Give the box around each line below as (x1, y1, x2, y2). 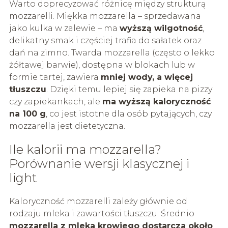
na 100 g (9, 108, 46, 119)
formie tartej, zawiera (9, 72, 101, 82)
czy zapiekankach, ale (9, 96, 102, 106)
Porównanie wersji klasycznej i (9, 156, 189, 171)
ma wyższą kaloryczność (102, 96, 211, 106)
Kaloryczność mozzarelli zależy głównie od (9, 196, 187, 206)
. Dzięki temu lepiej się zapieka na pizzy (46, 84, 212, 94)
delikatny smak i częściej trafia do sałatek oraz (9, 35, 202, 45)
